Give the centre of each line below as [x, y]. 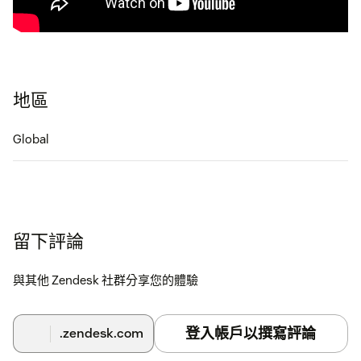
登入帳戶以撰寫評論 [251, 334]
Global [31, 139]
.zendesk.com [101, 334]
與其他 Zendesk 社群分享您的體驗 [106, 280]
